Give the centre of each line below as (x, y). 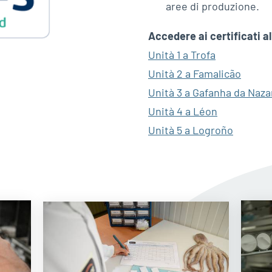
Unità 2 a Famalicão (195, 73)
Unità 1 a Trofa (182, 54)
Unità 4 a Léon (183, 111)
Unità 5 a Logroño (191, 130)
